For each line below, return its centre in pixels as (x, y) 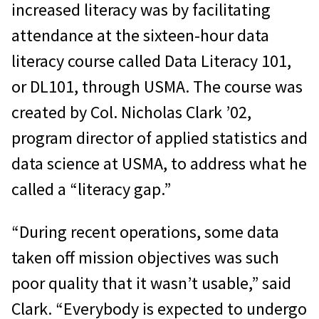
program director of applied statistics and (159, 137)
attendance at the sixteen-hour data (140, 35)
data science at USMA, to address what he (159, 163)
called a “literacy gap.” (91, 189)
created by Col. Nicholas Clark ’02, (131, 112)
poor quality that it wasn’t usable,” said (151, 283)
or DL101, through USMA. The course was (157, 86)
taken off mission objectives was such (145, 257)
